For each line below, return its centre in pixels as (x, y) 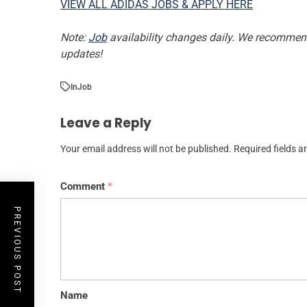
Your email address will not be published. (146, 149)
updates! (81, 53)
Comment (84, 186)
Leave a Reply (106, 123)
